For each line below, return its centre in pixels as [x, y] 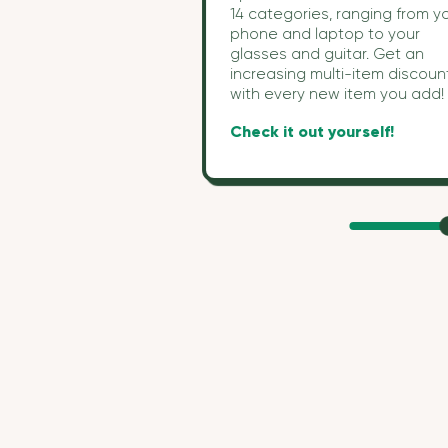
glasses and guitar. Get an [327, 54]
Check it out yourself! [312, 131]
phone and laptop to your [325, 34]
